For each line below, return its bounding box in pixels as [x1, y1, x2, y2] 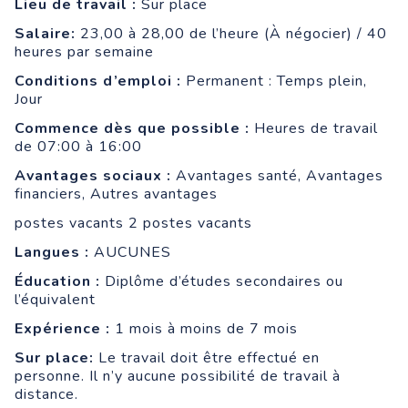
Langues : [15, 241, 89, 262]
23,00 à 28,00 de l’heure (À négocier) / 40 [76, 23, 387, 44]
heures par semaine [15, 41, 154, 62]
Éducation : [15, 270, 100, 291]
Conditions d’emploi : [15, 70, 181, 91]
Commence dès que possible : [15, 117, 250, 138]
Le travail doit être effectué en [98, 347, 320, 368]
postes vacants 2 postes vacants [15, 212, 252, 233]
